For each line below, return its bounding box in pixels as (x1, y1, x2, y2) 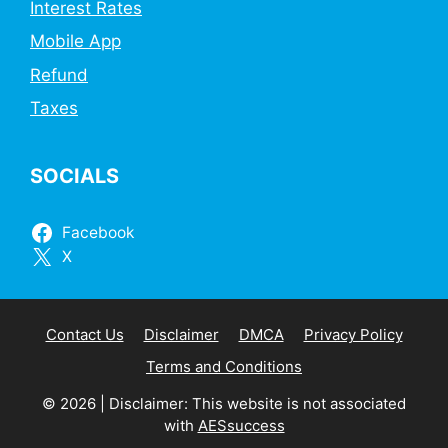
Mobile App (30, 31, 121, 52)
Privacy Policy (303, 325, 403, 345)
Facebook (61, 223, 134, 243)
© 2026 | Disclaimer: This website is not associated (42, 394, 406, 414)
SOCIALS (30, 164, 119, 189)
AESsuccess (197, 416, 285, 436)
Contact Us (45, 325, 124, 345)
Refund (30, 64, 88, 85)
